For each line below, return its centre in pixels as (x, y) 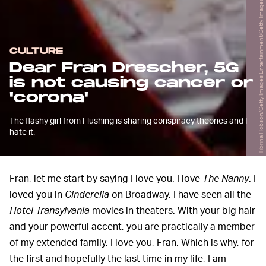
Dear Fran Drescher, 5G (124, 68)
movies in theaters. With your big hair (172, 210)
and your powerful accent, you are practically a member (132, 226)
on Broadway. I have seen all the (180, 194)
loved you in (37, 194)
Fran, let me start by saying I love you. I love (106, 178)
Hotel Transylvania (50, 210)
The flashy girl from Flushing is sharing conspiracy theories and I (129, 121)
